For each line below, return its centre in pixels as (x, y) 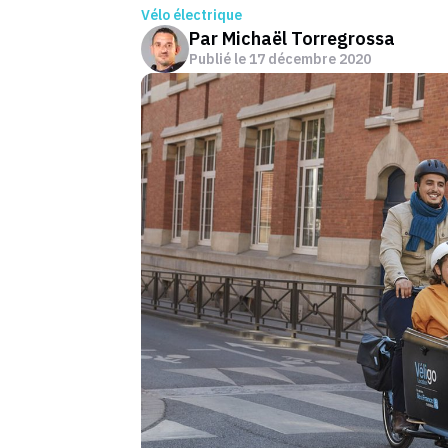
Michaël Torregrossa (308, 38)
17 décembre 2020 (310, 59)
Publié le (219, 59)
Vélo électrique (191, 15)
